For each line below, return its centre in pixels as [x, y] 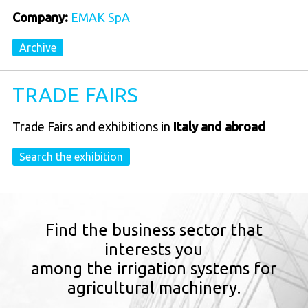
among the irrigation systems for [154, 268]
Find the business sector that [154, 230]
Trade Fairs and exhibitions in [92, 127]
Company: [40, 17]
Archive [37, 47]
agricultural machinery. [154, 287]
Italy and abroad [219, 127]
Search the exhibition [71, 157]
